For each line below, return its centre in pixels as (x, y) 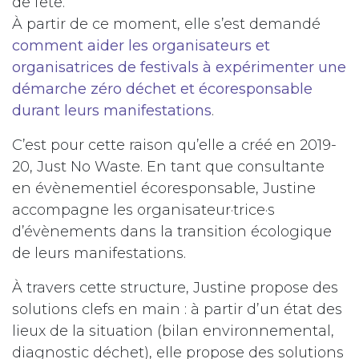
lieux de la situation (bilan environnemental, (173, 331)
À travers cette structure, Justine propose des (175, 288)
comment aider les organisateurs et (141, 46)
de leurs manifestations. (99, 254)
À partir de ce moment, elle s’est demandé (166, 24)
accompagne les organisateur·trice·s (143, 210)
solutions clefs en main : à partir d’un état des (177, 310)
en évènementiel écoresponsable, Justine (164, 189)
